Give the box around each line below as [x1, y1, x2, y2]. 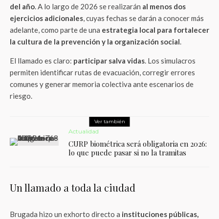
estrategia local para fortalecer [102, 25, 209, 34]
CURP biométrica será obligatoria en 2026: [68, 139, 207, 149]
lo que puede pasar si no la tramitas [68, 148, 186, 157]
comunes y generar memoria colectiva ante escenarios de [10, 80, 194, 88]
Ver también [94, 118, 125, 125]
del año [10, 2, 35, 11]
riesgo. [10, 91, 32, 100]
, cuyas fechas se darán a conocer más [83, 14, 204, 22]
